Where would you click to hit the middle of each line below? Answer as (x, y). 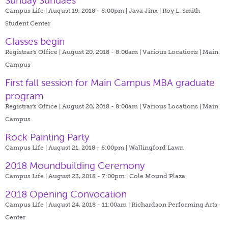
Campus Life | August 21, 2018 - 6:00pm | (67, 147)
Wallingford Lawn (156, 147)
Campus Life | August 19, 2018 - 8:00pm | (67, 10)
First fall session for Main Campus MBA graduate (110, 82)
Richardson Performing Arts (174, 204)
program (24, 96)
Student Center (28, 23)
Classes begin (35, 41)
